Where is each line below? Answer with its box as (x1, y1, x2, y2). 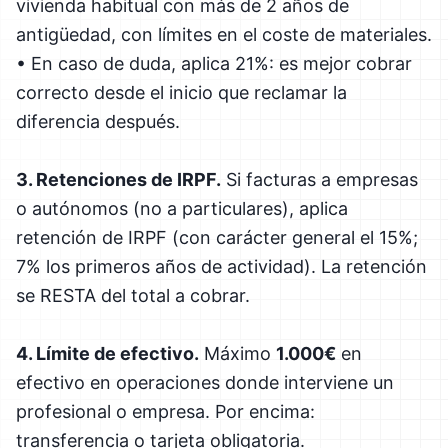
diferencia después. (16, 110, 180, 132)
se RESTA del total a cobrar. (16, 284, 250, 306)
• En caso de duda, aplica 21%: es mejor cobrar (16, 52, 412, 74)
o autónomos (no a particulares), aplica (16, 197, 348, 219)
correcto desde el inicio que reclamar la (16, 81, 347, 103)
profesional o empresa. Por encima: (16, 400, 315, 422)
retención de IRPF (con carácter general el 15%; (16, 226, 418, 248)
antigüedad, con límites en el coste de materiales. (16, 23, 432, 45)
